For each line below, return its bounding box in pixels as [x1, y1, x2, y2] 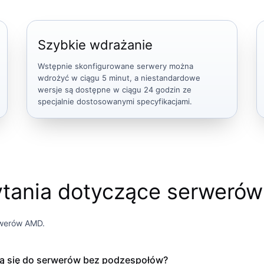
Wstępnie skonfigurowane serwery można [37, 61, 193, 71]
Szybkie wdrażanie [37, 37, 153, 52]
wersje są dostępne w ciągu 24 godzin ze [37, 84, 192, 94]
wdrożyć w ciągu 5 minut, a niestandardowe [37, 72, 200, 82]
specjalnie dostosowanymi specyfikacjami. [37, 96, 192, 106]
